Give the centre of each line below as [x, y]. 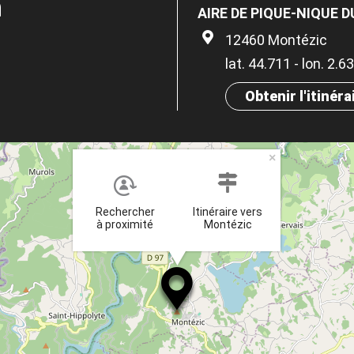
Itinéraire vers [228, 212]
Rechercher [125, 212]
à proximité [125, 224]
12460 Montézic [276, 40]
